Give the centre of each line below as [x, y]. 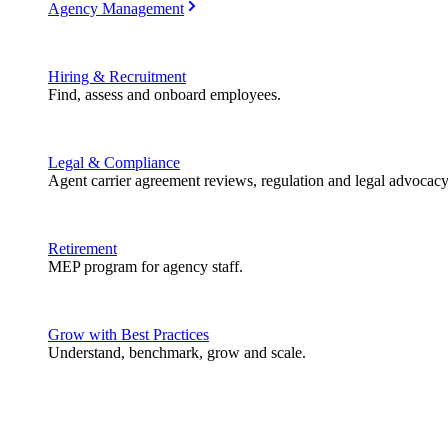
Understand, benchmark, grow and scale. [177, 352]
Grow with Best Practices [128, 334]
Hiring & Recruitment [117, 76]
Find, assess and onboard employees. [164, 94]
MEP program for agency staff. [145, 266]
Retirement [82, 248]
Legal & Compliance [114, 162]
